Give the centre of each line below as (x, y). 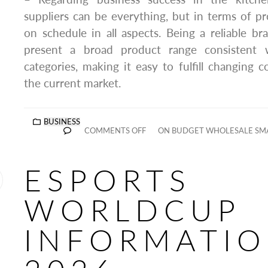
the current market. (72, 83)
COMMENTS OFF (115, 131)
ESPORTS (108, 180)
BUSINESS (62, 122)
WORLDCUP (132, 210)
